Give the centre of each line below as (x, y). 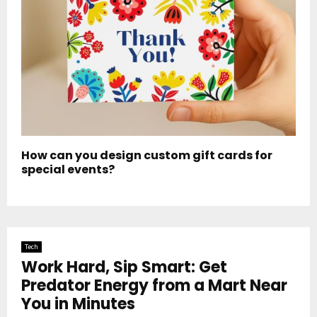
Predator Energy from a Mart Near (154, 285)
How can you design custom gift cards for (147, 155)
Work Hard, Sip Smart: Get (124, 267)
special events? (68, 169)
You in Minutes (78, 304)
